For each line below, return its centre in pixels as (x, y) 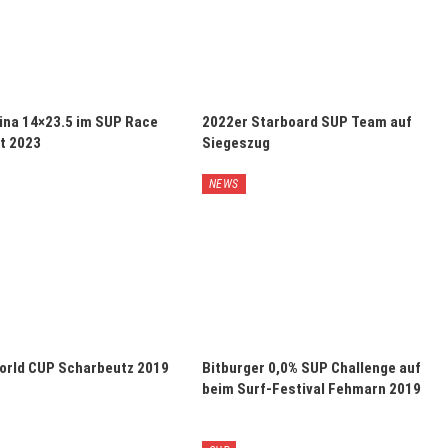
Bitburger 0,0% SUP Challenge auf (311, 368)
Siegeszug (235, 142)
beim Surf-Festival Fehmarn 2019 (311, 389)
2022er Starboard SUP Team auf (306, 121)
